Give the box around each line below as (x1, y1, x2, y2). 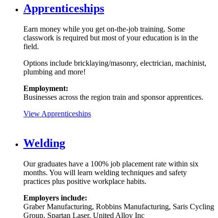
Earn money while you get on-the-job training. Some (23, 24, 185, 33)
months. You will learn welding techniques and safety (23, 168, 187, 177)
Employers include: (23, 193, 87, 202)
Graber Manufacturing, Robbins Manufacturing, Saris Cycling (23, 202, 214, 211)
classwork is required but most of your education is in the (23, 33, 198, 42)
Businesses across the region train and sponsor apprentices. (23, 92, 203, 101)
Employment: (23, 84, 68, 92)
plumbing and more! (23, 67, 86, 76)
